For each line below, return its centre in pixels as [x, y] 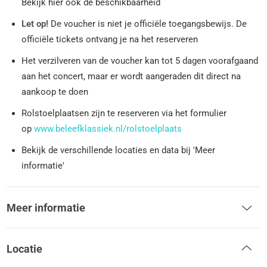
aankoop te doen [55, 91]
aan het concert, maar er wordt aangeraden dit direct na [131, 76]
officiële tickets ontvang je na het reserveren [110, 39]
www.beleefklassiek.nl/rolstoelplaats [108, 128]
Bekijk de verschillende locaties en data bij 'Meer [119, 150]
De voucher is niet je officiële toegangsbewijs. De [148, 24]
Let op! [35, 24]
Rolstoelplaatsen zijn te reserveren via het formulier [124, 113]
